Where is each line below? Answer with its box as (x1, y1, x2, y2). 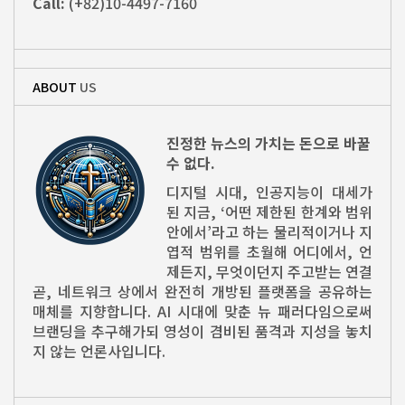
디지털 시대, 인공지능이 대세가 (166, 181, 372, 203)
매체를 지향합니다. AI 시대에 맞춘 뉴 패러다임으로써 (33, 300, 372, 323)
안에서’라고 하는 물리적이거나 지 (166, 221, 372, 243)
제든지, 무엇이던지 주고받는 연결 (166, 260, 372, 283)
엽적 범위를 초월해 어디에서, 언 (166, 240, 372, 263)
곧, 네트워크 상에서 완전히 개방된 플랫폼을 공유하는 (33, 280, 372, 303)
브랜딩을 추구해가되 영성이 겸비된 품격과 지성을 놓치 (33, 320, 372, 343)
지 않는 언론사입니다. (33, 340, 165, 363)
